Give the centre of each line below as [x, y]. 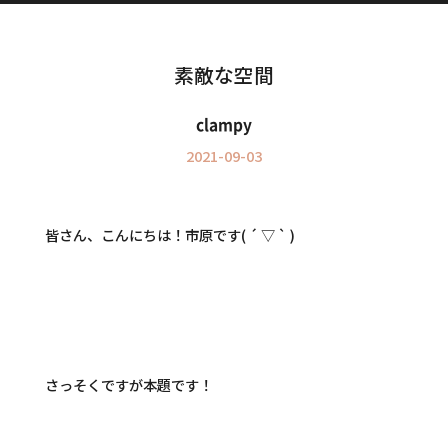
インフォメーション [111, 38]
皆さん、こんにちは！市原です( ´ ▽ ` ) [169, 235]
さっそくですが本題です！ [128, 384]
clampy [223, 125]
